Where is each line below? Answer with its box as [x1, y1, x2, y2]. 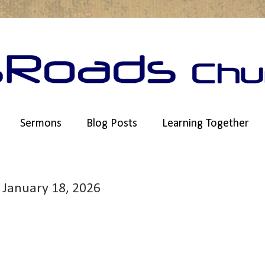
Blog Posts [86, 118, 137, 130]
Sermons [20, 118, 62, 130]
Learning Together [162, 118, 249, 130]
